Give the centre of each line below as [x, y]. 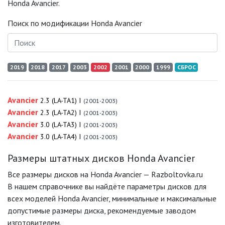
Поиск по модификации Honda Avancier [75, 23]
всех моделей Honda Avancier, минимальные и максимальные [112, 198]
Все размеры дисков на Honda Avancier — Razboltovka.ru [105, 174]
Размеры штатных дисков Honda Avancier [101, 158]
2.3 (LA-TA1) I [61, 100]
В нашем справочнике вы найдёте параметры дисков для [107, 186]
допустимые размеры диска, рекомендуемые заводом [102, 210]
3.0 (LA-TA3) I [61, 125]
